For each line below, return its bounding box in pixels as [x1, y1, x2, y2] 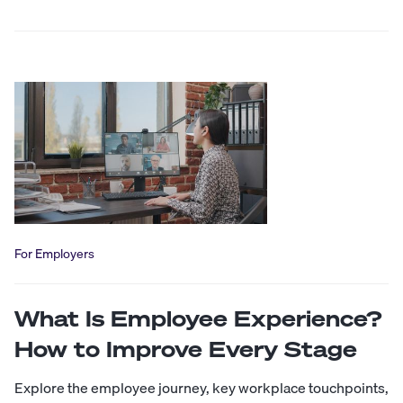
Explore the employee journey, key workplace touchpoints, [14, 375, 389, 399]
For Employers [14, 243, 94, 264]
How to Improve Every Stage [14, 334, 357, 363]
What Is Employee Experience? [14, 303, 382, 333]
